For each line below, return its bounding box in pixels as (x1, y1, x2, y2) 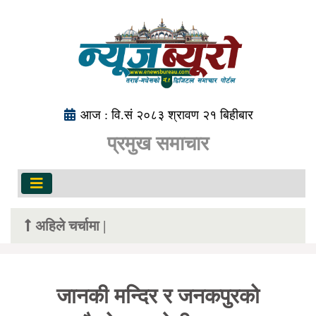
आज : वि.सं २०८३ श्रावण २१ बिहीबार (80, 108, 253, 122)
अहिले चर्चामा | (35, 218, 106, 233)
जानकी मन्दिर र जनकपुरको (56, 284, 260, 308)
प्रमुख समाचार (107, 133, 209, 154)
